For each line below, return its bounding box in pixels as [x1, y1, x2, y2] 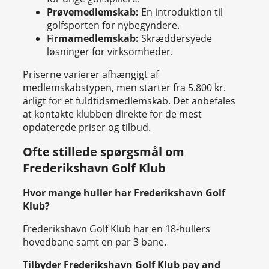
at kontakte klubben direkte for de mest [23, 107, 202, 121]
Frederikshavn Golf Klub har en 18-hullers [23, 222, 210, 235]
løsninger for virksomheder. [47, 44, 173, 58]
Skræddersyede [139, 31, 212, 45]
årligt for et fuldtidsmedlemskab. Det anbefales [23, 94, 235, 107]
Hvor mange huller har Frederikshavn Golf [23, 186, 225, 199]
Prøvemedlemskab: [47, 5, 139, 19]
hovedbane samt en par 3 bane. [23, 235, 166, 249]
